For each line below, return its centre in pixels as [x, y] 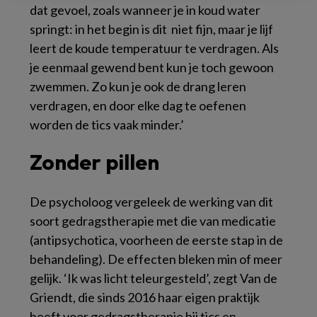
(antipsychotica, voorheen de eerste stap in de [156, 240]
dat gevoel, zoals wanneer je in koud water [145, 10]
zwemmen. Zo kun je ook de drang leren [138, 86]
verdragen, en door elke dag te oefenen [138, 105]
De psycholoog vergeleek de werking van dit [151, 201]
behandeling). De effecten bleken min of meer [156, 259]
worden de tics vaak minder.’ [107, 124]
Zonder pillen [94, 162]
